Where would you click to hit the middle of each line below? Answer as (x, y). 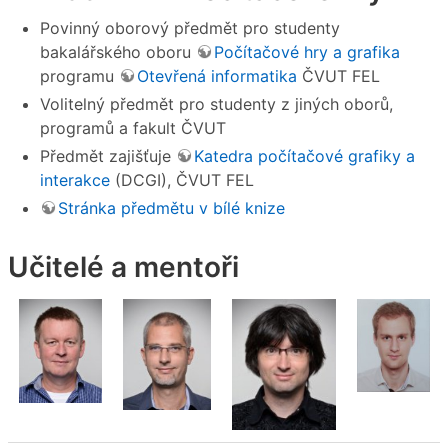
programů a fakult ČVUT (133, 127)
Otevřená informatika (217, 75)
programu (79, 75)
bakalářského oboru (118, 51)
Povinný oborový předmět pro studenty (190, 27)
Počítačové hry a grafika (307, 51)
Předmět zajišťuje (108, 155)
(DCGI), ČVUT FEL (182, 179)
